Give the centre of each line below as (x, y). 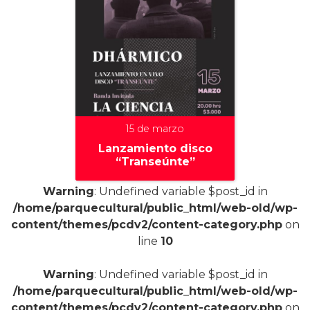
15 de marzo (155, 128)
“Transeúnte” (155, 161)
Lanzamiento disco (155, 148)
